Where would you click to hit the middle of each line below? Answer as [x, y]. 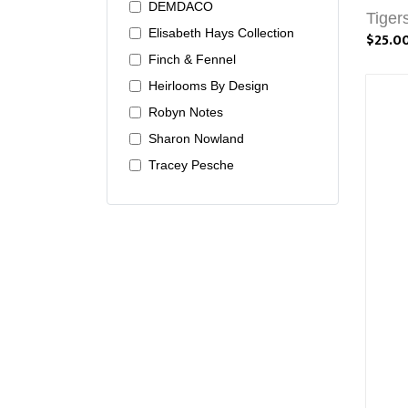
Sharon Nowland [196, 138]
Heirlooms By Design [209, 86]
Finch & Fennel [192, 59]
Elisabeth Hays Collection [221, 33]
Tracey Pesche [191, 165]
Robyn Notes [186, 112]
